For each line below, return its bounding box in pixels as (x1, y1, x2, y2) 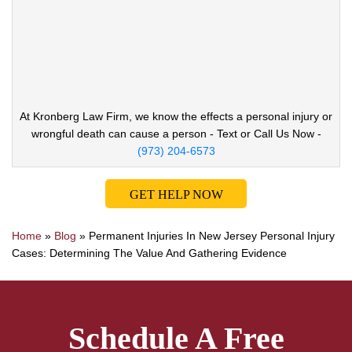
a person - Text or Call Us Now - (162, 127, 321, 141)
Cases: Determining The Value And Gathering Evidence (12, 246, 287, 259)
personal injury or (246, 110, 332, 123)
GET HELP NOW (129, 187, 223, 201)
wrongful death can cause (31, 127, 163, 141)
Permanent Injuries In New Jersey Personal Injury (89, 229, 335, 242)
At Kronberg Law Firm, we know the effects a (20, 110, 246, 123)
